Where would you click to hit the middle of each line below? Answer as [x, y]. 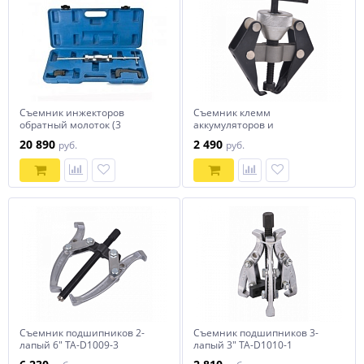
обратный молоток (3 [70, 125]
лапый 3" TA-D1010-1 [243, 345]
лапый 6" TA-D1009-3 [69, 345]
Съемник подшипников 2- [82, 333]
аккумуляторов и [234, 125]
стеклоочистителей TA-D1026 [264, 137]
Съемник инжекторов [72, 113]
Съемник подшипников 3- [256, 333]
